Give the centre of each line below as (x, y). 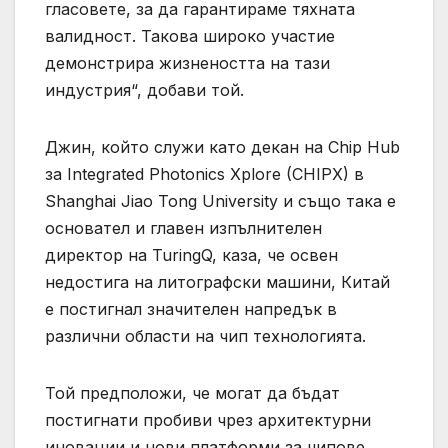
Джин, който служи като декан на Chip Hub (222, 146)
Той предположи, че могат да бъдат (192, 392)
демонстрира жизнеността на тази (187, 62)
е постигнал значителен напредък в (191, 308)
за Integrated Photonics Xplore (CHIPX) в (204, 173)
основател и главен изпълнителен (183, 227)
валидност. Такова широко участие (190, 35)
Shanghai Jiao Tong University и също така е (220, 200)
